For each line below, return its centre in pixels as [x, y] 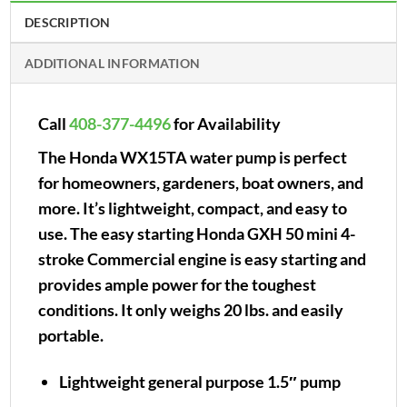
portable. [71, 335]
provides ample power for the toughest [177, 284]
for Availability [226, 123]
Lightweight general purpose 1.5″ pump [200, 381]
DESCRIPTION [68, 22]
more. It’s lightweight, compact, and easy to [193, 208]
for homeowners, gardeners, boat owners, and [201, 182]
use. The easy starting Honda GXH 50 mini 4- [197, 233]
